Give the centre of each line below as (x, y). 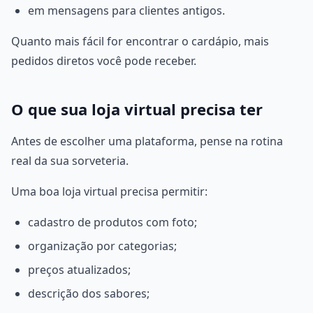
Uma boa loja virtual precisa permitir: (109, 191)
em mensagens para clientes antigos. (126, 10)
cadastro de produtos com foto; (112, 222)
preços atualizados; (79, 270)
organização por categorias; (102, 246)
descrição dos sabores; (89, 293)
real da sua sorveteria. (70, 161)
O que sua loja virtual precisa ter (137, 109)
